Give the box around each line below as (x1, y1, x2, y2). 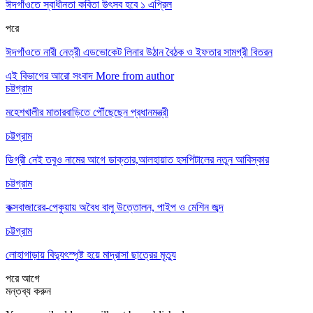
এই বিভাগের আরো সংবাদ (6, 69, 93, 82)
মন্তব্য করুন (6, 284, 51, 297)
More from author (96, 69, 174, 82)
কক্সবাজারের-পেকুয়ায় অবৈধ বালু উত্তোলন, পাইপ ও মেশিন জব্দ (6, 201, 224, 213)
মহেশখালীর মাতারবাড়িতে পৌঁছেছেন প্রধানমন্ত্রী (6, 105, 168, 118)
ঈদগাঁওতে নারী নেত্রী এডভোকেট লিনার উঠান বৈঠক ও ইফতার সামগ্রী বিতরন (6, 45, 272, 58)
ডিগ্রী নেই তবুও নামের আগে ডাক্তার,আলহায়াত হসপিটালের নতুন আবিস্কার (6, 153, 269, 166)
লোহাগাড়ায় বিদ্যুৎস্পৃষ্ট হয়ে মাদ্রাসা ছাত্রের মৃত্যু (6, 248, 176, 261)
